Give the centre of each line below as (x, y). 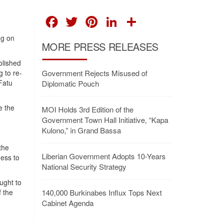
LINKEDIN (157, 20)
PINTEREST (144, 20)
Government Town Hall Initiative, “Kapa (105, 120)
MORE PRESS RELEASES (100, 47)
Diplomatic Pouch (71, 84)
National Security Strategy (84, 167)
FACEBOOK (104, 20)
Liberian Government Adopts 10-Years (104, 156)
